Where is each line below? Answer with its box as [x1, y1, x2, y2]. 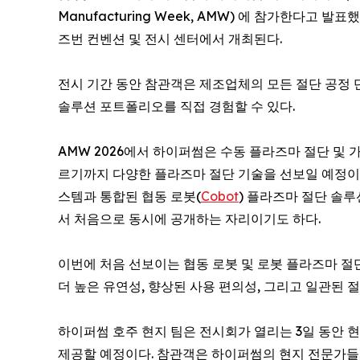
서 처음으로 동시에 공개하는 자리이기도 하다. [58, 211, 321, 227]
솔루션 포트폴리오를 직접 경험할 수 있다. [58, 98, 295, 114]
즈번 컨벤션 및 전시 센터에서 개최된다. [58, 31, 282, 47]
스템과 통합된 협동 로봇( [58, 188, 201, 204]
